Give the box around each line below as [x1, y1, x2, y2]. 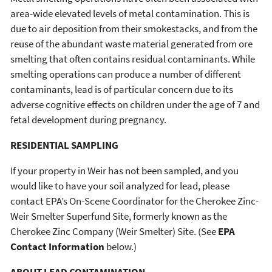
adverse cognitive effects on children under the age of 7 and [10, 98, 260, 112]
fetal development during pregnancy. [10, 113, 166, 127]
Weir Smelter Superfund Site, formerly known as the [10, 209, 227, 223]
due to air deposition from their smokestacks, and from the [10, 22, 257, 36]
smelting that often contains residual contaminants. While [10, 52, 255, 66]
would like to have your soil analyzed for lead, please [10, 179, 229, 193]
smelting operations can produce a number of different [10, 67, 241, 81]
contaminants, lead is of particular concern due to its [10, 83, 233, 97]
